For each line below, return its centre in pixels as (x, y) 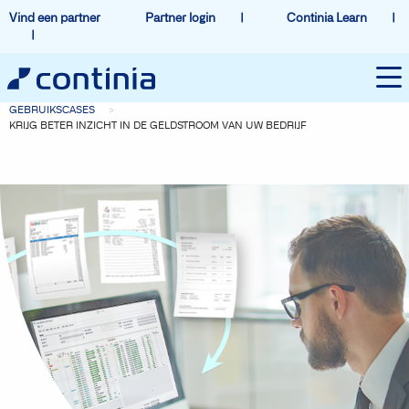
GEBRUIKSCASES (52, 110)
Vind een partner (55, 17)
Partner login (182, 17)
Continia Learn (328, 17)
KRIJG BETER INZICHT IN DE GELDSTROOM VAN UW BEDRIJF (158, 125)
